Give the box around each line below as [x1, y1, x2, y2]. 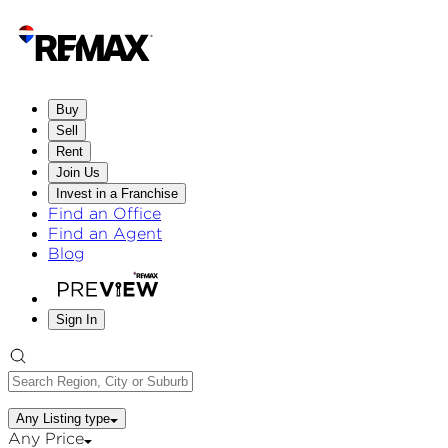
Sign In [56, 312, 97, 327]
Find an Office [48, 205, 161, 222]
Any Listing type [16, 411, 110, 426]
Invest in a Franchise [56, 186, 178, 201]
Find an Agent [48, 225, 162, 242]
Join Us [56, 165, 100, 180]
